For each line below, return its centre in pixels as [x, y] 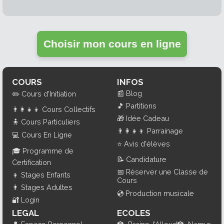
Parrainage [165, 130]
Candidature [146, 159]
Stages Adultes [46, 187]
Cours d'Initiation [48, 93]
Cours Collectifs [68, 109]
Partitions [141, 105]
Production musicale [160, 193]
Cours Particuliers [50, 121]
